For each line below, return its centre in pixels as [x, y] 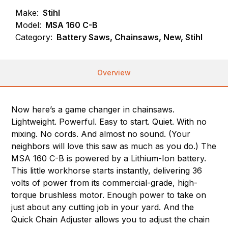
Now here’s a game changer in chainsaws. [93, 110]
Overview [114, 73]
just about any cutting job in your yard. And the [103, 207]
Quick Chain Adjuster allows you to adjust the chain [111, 220]
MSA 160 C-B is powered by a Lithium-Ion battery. [109, 159]
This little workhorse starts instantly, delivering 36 [107, 171]
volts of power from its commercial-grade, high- [105, 183]
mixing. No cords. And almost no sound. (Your [101, 134]
